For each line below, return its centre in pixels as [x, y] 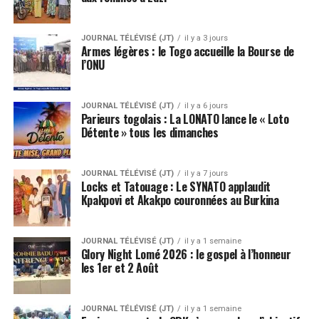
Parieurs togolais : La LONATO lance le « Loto [185, 119]
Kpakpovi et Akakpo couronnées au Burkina [180, 200]
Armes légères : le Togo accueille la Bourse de [187, 51]
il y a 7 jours [206, 173]
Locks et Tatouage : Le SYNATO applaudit [176, 186]
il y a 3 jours [206, 38]
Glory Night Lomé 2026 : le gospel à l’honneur [186, 254]
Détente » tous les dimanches [150, 132]
